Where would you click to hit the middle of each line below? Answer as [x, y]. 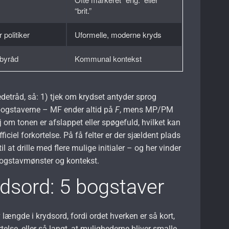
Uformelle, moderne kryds [118, 34]
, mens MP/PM [147, 109]
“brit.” [83, 10]
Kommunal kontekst [108, 58]
